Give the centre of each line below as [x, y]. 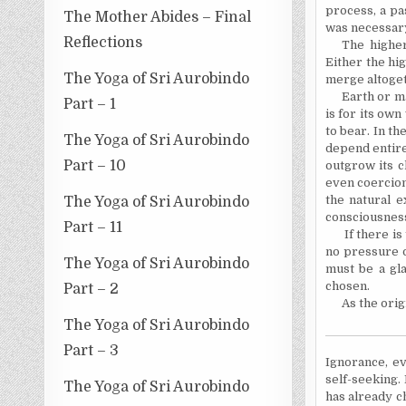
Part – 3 [92, 350]
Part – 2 [92, 289]
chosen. [347, 286]
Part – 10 [95, 165]
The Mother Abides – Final [158, 17]
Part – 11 [93, 227]
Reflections [103, 42]
